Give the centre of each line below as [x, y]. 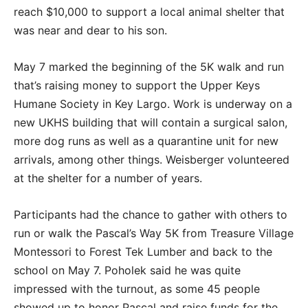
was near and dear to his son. [90, 30]
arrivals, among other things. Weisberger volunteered [152, 159]
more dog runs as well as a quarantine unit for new [146, 141]
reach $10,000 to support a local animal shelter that [149, 12]
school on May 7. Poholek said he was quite [127, 270]
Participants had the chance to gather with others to [151, 214]
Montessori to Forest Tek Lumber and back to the [143, 252]
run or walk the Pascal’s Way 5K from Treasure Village [154, 233]
